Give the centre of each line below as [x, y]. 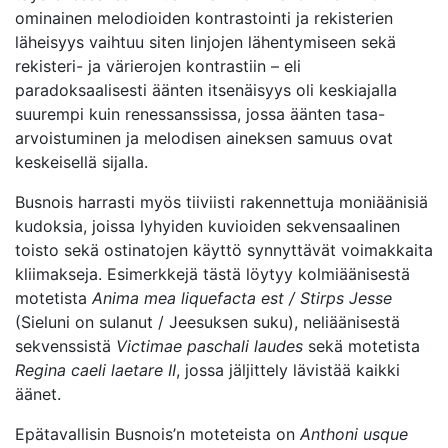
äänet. [38, 394]
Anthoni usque [354, 434]
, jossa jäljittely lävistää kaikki [288, 370]
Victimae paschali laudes [209, 346]
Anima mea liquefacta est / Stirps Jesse [242, 298]
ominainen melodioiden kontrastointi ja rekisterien [204, 18]
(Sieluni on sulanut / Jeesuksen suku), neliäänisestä [207, 322]
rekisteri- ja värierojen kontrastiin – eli [158, 66]
